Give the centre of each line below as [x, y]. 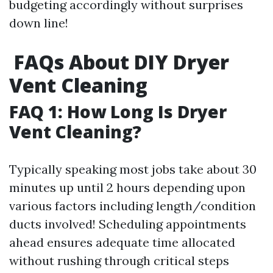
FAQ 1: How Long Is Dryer [118, 112]
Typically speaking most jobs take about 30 [133, 169]
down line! [39, 23]
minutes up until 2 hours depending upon [127, 188]
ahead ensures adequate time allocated [122, 243]
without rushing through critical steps [119, 261]
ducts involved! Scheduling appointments [128, 224]
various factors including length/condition [133, 206]
